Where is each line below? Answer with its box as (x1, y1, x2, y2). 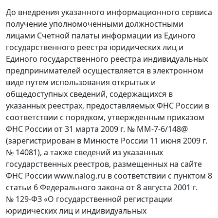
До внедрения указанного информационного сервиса (6, 7, 212, 18)
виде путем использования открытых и (6, 77, 156, 88)
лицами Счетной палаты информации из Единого (6, 30, 196, 41)
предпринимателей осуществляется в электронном (6, 65, 203, 76)
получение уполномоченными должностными (6, 18, 183, 30)
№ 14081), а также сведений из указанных (6, 147, 163, 158)
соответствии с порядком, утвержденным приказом (6, 112, 204, 123)
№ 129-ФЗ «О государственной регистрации (6, 194, 173, 205)
